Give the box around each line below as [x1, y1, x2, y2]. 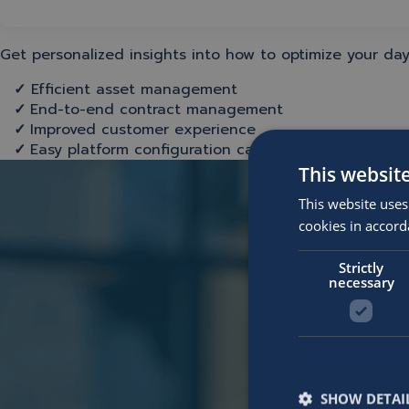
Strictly [339, 257, 384, 277]
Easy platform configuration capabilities [30, 139, 319, 161]
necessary [328, 272, 394, 291]
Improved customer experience [30, 119, 256, 141]
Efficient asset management [26, 79, 237, 100]
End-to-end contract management [30, 99, 283, 121]
